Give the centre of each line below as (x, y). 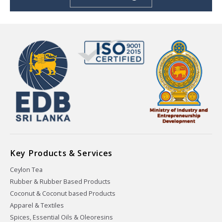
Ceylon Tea (26, 169)
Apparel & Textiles (37, 205)
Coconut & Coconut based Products (63, 193)
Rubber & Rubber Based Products (60, 181)
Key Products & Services (61, 153)
